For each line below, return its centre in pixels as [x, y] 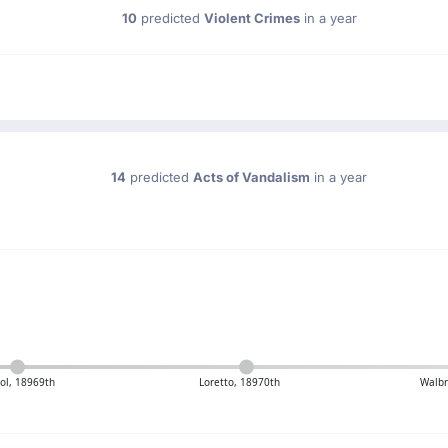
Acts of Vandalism [251, 177]
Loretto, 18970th [239, 382]
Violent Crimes [251, 18]
